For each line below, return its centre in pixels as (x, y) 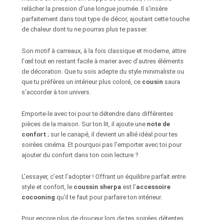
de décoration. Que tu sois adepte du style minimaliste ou (103, 72)
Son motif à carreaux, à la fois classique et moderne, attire (104, 51)
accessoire (153, 187)
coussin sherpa (98, 187)
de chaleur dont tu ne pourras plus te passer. (85, 29)
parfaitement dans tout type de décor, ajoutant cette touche (106, 19)
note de (159, 124)
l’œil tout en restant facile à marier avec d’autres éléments (103, 61)
